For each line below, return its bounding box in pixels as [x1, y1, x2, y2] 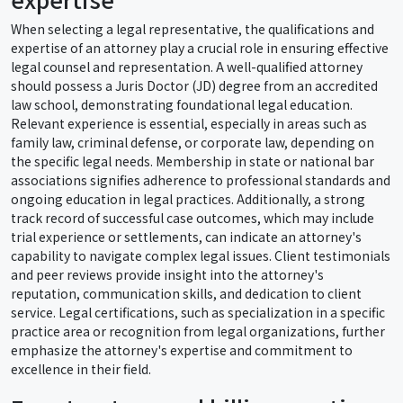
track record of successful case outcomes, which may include [11, 208, 374, 227]
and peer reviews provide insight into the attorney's [11, 264, 324, 283]
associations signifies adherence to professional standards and [11, 170, 390, 189]
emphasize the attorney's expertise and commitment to [11, 340, 353, 359]
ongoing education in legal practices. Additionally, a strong [11, 189, 365, 208]
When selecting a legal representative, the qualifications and [11, 19, 374, 38]
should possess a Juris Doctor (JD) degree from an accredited [11, 76, 378, 94]
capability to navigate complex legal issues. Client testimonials [11, 246, 390, 264]
